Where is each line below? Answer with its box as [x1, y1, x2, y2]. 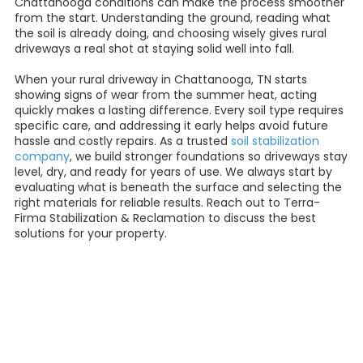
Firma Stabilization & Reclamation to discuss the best [15, 209, 316, 226]
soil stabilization [231, 132, 319, 149]
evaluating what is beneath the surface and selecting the [15, 178, 342, 195]
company [15, 147, 70, 164]
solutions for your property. [15, 224, 167, 241]
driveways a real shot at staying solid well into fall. [15, 40, 294, 57]
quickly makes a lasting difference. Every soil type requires [15, 101, 344, 118]
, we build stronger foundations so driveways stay [70, 147, 348, 164]
